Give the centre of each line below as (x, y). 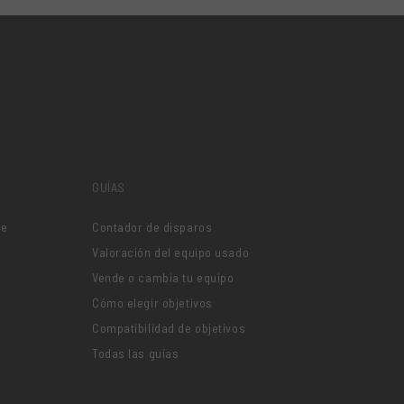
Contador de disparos (152, 227)
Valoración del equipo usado (171, 252)
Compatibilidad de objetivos (169, 328)
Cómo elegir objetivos (152, 303)
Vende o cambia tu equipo (163, 278)
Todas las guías (136, 353)
